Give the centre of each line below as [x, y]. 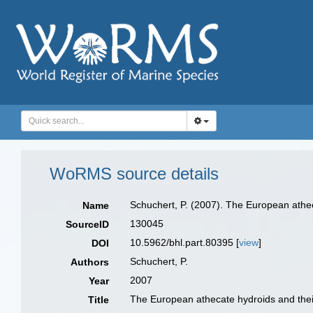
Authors [90, 262]
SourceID [88, 224]
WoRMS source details [134, 174]
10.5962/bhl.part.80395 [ [185, 242]
